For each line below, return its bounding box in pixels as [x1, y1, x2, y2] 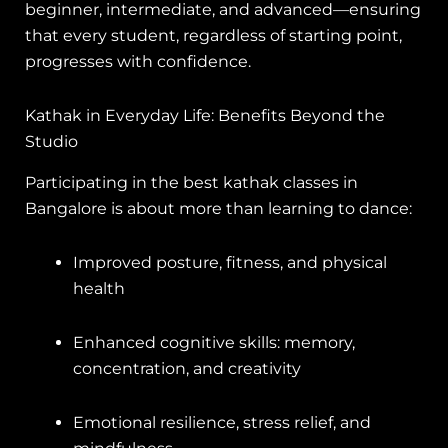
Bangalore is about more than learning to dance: [25, 198, 412, 218]
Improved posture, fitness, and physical [73, 252, 387, 272]
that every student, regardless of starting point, [25, 25, 402, 45]
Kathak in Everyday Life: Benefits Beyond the [25, 105, 385, 125]
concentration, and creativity [73, 358, 301, 378]
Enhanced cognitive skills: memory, [73, 332, 355, 352]
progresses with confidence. [25, 51, 251, 71]
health [73, 278, 125, 298]
